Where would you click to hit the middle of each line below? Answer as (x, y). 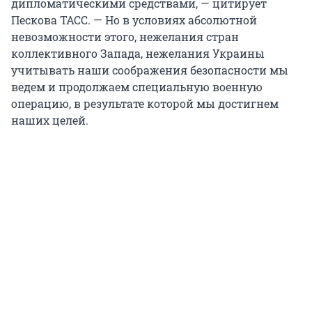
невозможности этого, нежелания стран (125, 37)
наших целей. (50, 120)
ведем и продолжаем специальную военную (137, 87)
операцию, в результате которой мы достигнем (145, 104)
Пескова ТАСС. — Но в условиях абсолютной (134, 20)
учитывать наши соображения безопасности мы (150, 70)
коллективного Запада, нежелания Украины (138, 54)
